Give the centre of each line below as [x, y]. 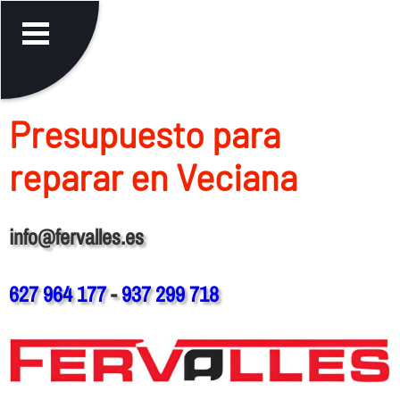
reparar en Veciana [153, 176]
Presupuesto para [144, 133]
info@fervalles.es [76, 236]
